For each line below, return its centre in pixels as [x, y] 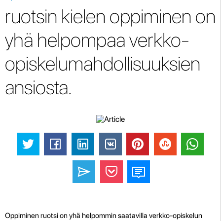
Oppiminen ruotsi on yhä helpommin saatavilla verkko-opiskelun [104, 215]
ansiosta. [39, 87]
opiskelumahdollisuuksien [103, 64]
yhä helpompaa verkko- [97, 40]
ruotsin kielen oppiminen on [110, 16]
